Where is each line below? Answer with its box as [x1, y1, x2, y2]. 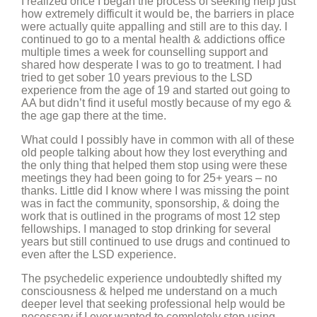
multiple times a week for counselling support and [21, 46, 268, 58]
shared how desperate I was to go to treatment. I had [21, 59, 282, 71]
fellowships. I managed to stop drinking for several [21, 223, 271, 235]
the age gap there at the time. [21, 110, 169, 122]
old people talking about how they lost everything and [21, 146, 287, 158]
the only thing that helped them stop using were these [21, 159, 287, 171]
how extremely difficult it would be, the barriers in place [21, 8, 294, 20]
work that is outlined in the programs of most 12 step [21, 210, 280, 222]
